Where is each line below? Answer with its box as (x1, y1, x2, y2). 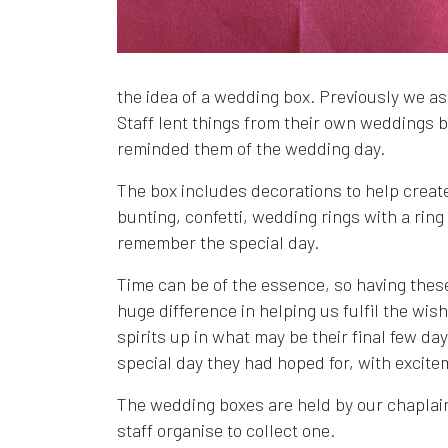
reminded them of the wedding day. (117, 136, 385, 159)
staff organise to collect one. (117, 418, 335, 441)
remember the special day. (117, 230, 319, 253)
